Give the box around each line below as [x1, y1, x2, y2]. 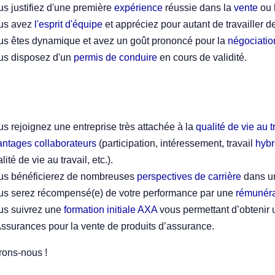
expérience [114, 2, 163, 13]
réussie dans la [163, 2, 234, 13]
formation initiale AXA [64, 204, 157, 215]
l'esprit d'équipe [34, 18, 103, 29]
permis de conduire [74, 52, 157, 63]
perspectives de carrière [137, 171, 241, 182]
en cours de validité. [157, 52, 247, 63]
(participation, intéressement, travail [96, 137, 255, 149]
